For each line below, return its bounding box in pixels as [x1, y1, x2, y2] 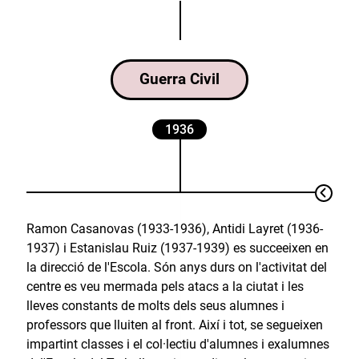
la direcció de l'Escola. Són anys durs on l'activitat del [26, 260, 327, 276]
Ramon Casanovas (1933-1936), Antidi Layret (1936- [26, 221, 323, 237]
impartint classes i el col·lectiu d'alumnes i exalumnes [26, 337, 329, 353]
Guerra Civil [139, 71, 220, 89]
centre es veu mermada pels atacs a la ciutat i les [26, 279, 304, 295]
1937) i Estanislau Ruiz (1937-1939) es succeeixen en [26, 240, 329, 256]
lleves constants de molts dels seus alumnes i [26, 298, 284, 314]
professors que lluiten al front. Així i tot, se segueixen [26, 317, 323, 333]
